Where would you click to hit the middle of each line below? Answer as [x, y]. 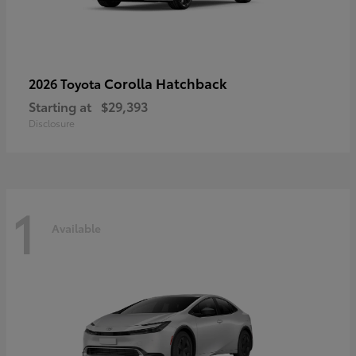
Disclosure [52, 123]
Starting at [60, 106]
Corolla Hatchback [166, 83]
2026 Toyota [66, 83]
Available [76, 228]
